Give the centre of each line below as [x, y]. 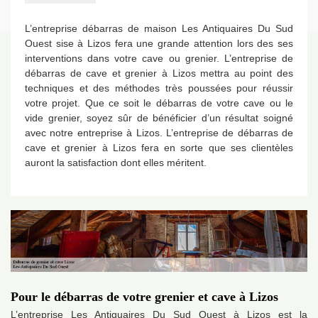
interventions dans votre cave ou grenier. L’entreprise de [159, 58]
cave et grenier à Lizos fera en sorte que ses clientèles [159, 148]
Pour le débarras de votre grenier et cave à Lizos [144, 297]
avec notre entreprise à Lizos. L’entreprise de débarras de [159, 133]
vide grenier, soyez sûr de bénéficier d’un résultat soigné [159, 118]
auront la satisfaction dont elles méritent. [116, 163]
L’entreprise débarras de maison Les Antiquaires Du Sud [159, 28]
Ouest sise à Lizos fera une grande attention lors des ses [159, 43]
